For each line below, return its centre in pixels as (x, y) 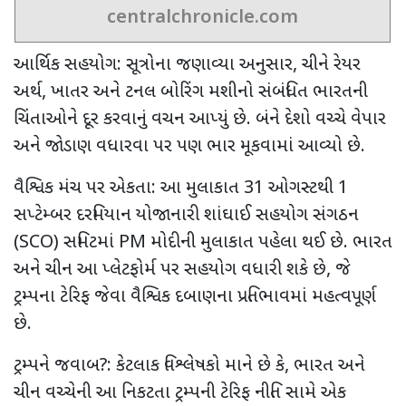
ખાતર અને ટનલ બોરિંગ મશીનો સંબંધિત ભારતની (209, 92)
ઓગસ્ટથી (301, 188)
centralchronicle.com (203, 18)
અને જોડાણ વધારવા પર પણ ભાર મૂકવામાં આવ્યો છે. (189, 146)
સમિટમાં (91, 242)
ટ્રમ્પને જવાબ (57, 366)
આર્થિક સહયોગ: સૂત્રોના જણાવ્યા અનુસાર (153, 65)
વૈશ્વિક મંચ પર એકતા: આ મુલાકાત (129, 188)
